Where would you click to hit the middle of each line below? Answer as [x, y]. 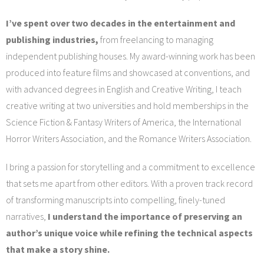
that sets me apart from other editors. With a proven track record [129, 183]
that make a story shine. [58, 249]
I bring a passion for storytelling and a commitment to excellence [131, 166]
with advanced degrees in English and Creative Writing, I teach [124, 89]
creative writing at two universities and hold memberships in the [127, 105]
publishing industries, [52, 39]
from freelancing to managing [156, 39]
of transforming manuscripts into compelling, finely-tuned [115, 199]
